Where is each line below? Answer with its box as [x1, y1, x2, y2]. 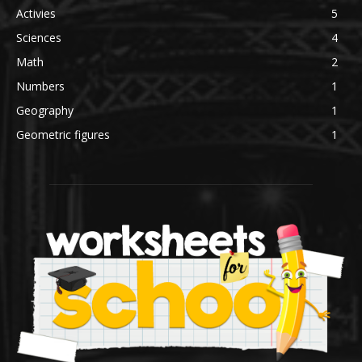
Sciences [16, 30, 61, 46]
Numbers [16, 78, 65, 95]
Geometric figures [16, 127, 110, 143]
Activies [16, 6, 56, 22]
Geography [16, 103, 74, 119]
